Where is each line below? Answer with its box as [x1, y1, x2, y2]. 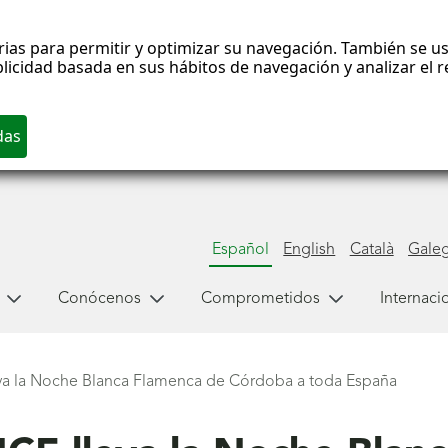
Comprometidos [200, 290, 320, 307]
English [283, 241, 336, 258]
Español [211, 241, 269, 258]
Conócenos [57, 290, 141, 307]
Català [349, 241, 394, 258]
